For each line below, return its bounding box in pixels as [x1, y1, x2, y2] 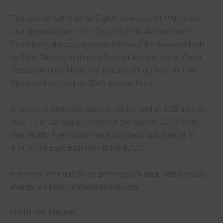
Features [48, 208, 76, 216]
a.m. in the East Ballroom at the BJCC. [11, 143, 145, 153]
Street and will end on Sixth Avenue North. [11, 79, 157, 88]
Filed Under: [11, 208, 49, 216]
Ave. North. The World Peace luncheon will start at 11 [11, 130, 197, 140]
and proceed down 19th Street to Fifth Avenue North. [11, 27, 194, 36]
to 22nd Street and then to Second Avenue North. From [11, 53, 202, 62]
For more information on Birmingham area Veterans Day [11, 169, 208, 179]
